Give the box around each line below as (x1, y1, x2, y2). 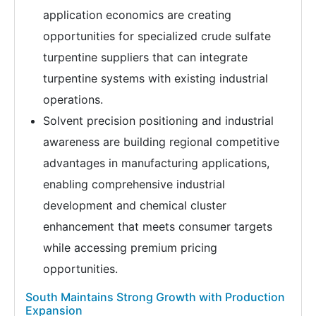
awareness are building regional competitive (43, 135, 279, 150)
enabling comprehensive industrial (43, 177, 225, 192)
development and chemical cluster (43, 198, 226, 213)
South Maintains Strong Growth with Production (25, 290, 285, 305)
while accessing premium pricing (43, 241, 217, 255)
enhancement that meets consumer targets (43, 219, 272, 234)
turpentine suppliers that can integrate (43, 50, 248, 65)
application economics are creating (43, 8, 231, 23)
